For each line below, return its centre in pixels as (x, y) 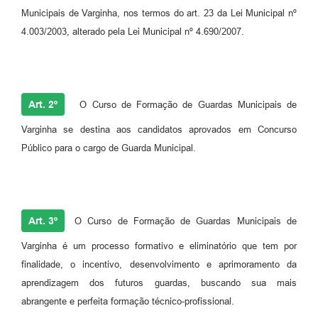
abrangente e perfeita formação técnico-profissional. (128, 302)
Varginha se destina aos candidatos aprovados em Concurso (159, 130)
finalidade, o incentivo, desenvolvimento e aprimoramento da (159, 265)
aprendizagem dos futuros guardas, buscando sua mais (159, 283)
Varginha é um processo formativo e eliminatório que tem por (159, 246)
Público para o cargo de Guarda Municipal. (109, 148)
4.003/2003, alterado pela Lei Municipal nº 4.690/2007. (133, 32)
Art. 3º (43, 221)
